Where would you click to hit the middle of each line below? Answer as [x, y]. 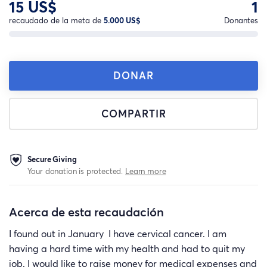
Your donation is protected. [76, 171]
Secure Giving [52, 159]
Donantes [241, 20]
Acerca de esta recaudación [86, 212]
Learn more [146, 171]
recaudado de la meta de [56, 20]
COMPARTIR [133, 114]
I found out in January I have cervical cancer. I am [118, 234]
